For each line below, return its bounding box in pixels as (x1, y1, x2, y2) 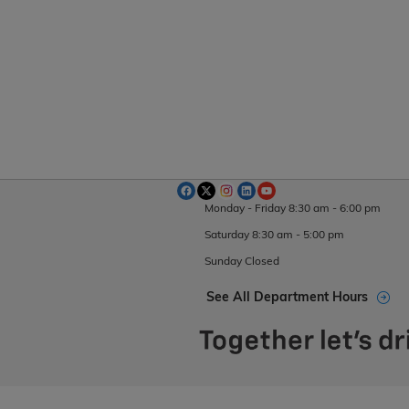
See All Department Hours (206, 288, 368, 306)
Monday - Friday (204, 201, 286, 215)
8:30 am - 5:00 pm (252, 227, 344, 242)
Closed (245, 254, 279, 268)
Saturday (204, 227, 249, 242)
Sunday (204, 254, 242, 268)
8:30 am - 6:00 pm (288, 201, 381, 215)
